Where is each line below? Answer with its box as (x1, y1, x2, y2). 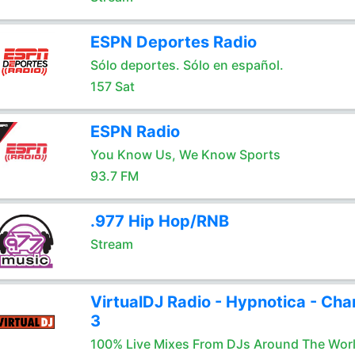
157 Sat (90, 78, 135, 94)
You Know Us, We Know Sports (90, 147, 281, 162)
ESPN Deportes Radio (90, 32, 257, 52)
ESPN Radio (90, 122, 180, 141)
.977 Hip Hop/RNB (90, 212, 229, 231)
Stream (90, 236, 133, 252)
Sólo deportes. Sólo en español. (90, 57, 284, 73)
